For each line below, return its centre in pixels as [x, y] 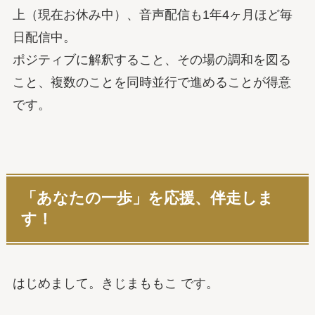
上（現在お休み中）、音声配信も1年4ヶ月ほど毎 [152, 15]
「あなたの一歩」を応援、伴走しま [148, 199]
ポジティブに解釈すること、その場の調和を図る [152, 60]
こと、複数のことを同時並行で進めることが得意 [152, 83]
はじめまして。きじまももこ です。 [115, 283]
